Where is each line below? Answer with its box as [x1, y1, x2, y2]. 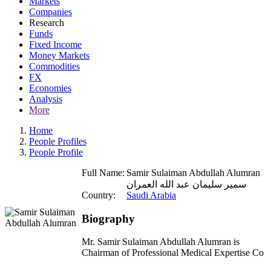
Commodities [29, 61, 80, 71]
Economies [29, 83, 71, 93]
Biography [82, 212, 135, 225]
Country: [82, 190, 116, 200]
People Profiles [29, 136, 87, 146]
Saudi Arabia [126, 190, 176, 200]
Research [29, 18, 64, 28]
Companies [29, 7, 72, 17]
